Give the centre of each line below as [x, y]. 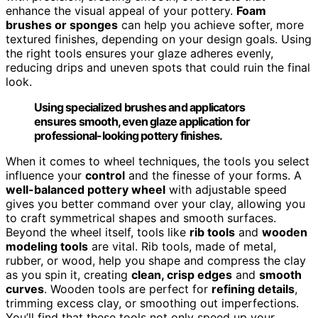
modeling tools [47, 246]
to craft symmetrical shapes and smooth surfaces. [141, 218]
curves [25, 289]
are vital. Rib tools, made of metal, [182, 246]
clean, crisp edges [182, 274]
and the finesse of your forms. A [213, 175]
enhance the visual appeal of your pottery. [121, 10]
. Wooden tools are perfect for [128, 289]
